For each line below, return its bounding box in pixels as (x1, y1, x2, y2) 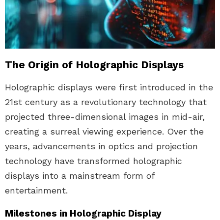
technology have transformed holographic (5, 156, 182, 166)
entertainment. (5, 185, 68, 196)
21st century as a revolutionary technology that (5, 97, 207, 108)
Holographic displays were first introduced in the (5, 82, 213, 93)
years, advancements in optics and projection (5, 141, 198, 152)
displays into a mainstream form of (5, 170, 154, 181)
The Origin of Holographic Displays (5, 58, 184, 71)
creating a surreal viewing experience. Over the (5, 126, 204, 137)
